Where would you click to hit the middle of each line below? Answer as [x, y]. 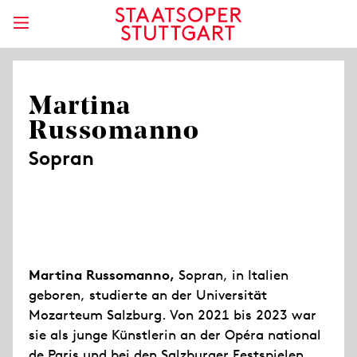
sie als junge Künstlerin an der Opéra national [175, 335]
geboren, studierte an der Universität [148, 295]
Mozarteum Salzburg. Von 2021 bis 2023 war [173, 315]
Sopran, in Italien [231, 275]
